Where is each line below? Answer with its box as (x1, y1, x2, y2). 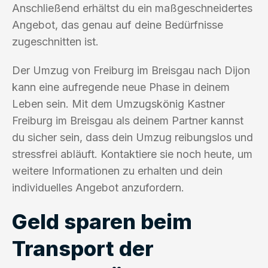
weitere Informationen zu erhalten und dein (12, 164, 223, 177)
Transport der (12, 235, 154, 261)
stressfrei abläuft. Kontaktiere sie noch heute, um (12, 147, 252, 160)
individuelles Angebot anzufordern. (12, 181, 184, 194)
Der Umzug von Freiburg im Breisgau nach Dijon (12, 63, 250, 77)
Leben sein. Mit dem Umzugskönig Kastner (12, 97, 225, 110)
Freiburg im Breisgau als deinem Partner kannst (12, 114, 243, 127)
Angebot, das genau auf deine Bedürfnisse (12, 18, 223, 31)
